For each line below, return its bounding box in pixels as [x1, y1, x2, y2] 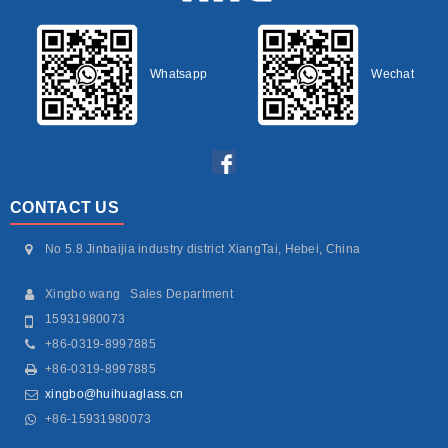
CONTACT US [10, 199, 119, 216]
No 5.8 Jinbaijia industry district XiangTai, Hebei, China [45, 242, 361, 256]
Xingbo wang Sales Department [45, 287, 233, 301]
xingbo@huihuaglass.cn [45, 387, 184, 401]
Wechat [371, 67, 415, 82]
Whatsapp [149, 67, 208, 82]
